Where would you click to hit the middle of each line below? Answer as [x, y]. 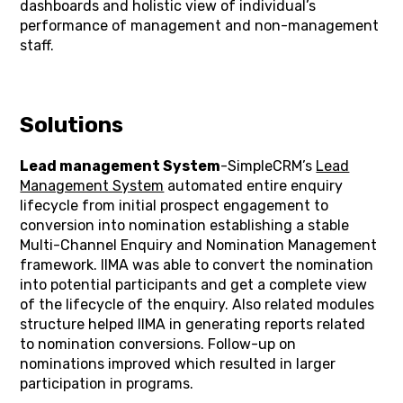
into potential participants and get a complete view [194, 285]
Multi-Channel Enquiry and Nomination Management [199, 245]
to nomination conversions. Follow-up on [158, 344]
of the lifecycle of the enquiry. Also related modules [197, 304]
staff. [37, 45]
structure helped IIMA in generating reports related [193, 324]
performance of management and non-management [200, 26]
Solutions [72, 125]
